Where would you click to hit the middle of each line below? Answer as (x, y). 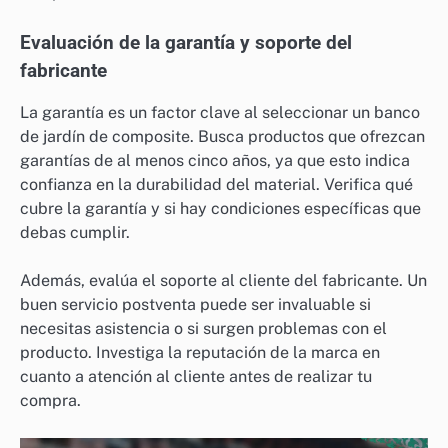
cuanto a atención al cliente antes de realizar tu (196, 377)
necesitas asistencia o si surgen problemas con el (203, 329)
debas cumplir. (75, 233)
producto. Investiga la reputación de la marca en (200, 353)
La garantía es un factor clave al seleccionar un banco (220, 113)
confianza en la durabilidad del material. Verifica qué (216, 185)
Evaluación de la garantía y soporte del (186, 43)
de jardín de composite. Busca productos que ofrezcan (222, 137)
